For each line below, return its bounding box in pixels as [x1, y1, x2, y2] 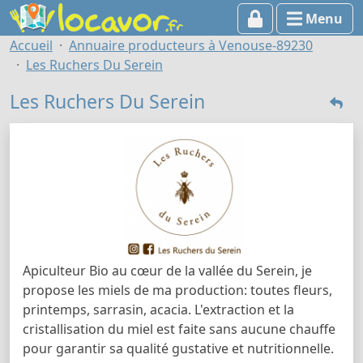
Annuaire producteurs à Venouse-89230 [69, 36, 313, 54]
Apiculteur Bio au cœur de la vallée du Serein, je [23, 261, 312, 280]
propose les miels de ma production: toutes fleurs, [23, 280, 332, 299]
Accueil [10, 36, 53, 54]
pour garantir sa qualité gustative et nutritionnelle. [23, 339, 334, 357]
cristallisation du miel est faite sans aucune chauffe [23, 319, 335, 338]
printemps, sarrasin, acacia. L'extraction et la [23, 300, 294, 318]
